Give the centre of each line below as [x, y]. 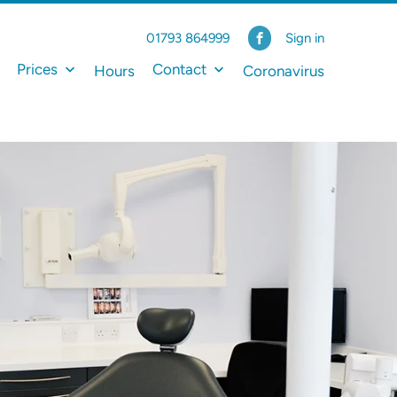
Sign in [305, 38]
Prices [39, 69]
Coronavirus [284, 70]
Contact [181, 69]
